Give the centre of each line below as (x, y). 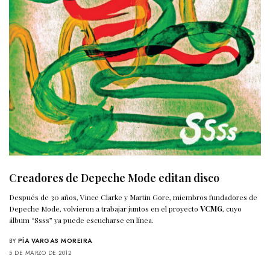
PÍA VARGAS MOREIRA (55, 241)
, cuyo (232, 209)
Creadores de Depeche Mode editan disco (114, 178)
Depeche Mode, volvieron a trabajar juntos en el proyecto (105, 209)
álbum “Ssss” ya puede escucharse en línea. (82, 220)
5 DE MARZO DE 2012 (40, 253)
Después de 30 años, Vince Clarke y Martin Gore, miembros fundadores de (133, 197)
